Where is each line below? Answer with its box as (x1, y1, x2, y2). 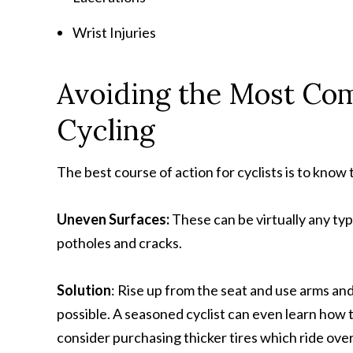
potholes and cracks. (57, 234, 182, 251)
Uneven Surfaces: (57, 210, 169, 228)
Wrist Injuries (72, 24, 156, 41)
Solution (57, 281, 111, 299)
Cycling (57, 112, 155, 148)
